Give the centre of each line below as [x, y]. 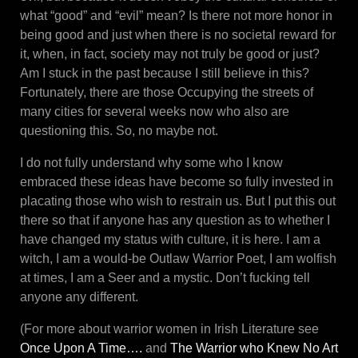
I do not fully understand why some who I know [151, 162]
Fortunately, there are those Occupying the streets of [167, 92]
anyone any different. [79, 296]
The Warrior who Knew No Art [254, 348]
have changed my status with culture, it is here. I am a [170, 239]
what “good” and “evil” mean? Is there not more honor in [176, 15]
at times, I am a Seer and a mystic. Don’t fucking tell [165, 277]
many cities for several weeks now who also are [155, 111]
